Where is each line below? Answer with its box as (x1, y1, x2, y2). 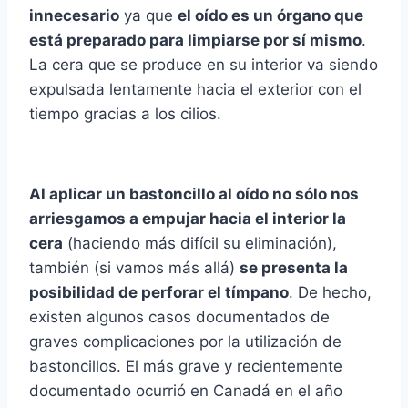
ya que (119, 6, 178, 25)
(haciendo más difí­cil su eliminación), (63, 234, 337, 253)
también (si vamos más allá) (29, 259, 240, 278)
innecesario (29, 6, 119, 25)
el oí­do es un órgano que (178, 6, 363, 25)
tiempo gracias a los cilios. (29, 105, 221, 124)
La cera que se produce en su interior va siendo (29, 56, 378, 75)
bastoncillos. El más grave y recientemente (29, 357, 342, 376)
